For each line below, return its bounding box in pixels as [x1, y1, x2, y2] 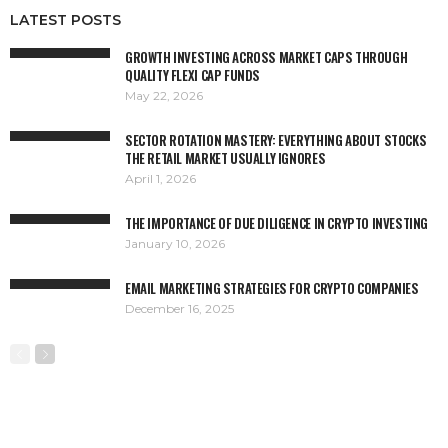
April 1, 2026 [125, 170, 196, 186]
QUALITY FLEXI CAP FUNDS [125, 64, 261, 85]
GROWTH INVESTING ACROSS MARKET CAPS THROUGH [125, 46, 408, 67]
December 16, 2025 [125, 300, 234, 316]
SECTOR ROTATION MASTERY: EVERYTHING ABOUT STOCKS [125, 129, 427, 150]
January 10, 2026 [125, 235, 225, 251]
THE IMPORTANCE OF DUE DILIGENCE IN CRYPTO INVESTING [125, 212, 429, 233]
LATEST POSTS [10, 10, 121, 29]
